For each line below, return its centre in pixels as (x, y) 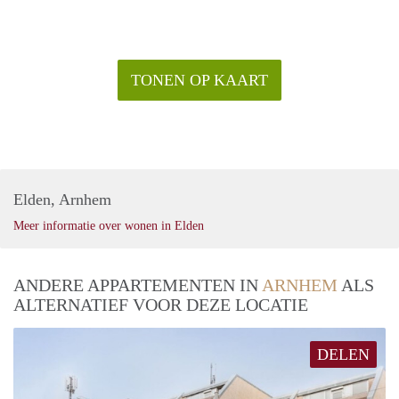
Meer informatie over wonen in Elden (109, 225)
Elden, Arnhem (62, 199)
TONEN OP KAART (199, 80)
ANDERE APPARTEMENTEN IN (138, 285)
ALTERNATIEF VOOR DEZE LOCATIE (161, 304)
